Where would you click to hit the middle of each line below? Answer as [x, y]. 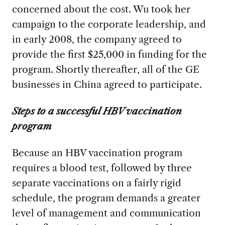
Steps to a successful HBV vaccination [97, 111]
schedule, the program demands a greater [106, 198]
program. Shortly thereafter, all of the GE [105, 70]
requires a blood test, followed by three [102, 168]
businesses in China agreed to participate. [107, 85]
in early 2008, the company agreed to [97, 39]
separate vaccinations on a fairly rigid [96, 183]
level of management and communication [106, 213]
